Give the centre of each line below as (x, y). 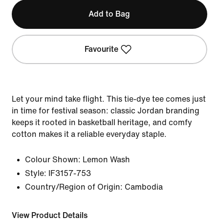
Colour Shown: (53, 160)
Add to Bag (109, 14)
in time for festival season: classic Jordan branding (106, 111)
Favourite (102, 49)
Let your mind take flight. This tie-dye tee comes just (109, 99)
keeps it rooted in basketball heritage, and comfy (102, 122)
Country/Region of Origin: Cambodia (94, 187)
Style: (36, 173)
